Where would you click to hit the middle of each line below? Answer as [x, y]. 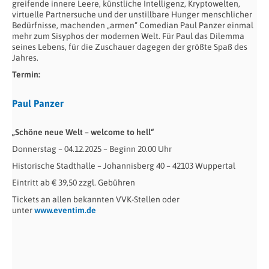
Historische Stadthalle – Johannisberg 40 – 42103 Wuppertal [124, 165]
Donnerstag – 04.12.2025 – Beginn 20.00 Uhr [92, 149]
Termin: [26, 74]
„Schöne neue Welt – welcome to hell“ [83, 132]
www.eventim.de [65, 210]
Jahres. [25, 57]
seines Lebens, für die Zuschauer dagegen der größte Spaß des [130, 47]
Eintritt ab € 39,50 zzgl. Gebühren [74, 182]
